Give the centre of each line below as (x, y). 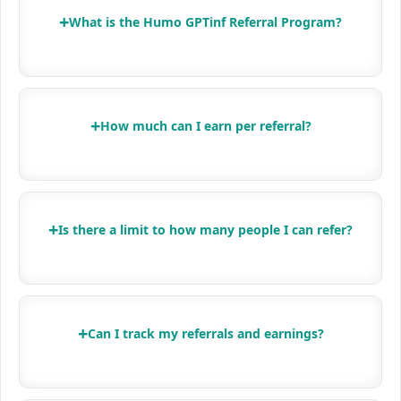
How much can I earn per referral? (205, 125)
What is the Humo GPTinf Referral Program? (205, 21)
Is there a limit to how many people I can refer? (205, 229)
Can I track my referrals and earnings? (205, 333)
